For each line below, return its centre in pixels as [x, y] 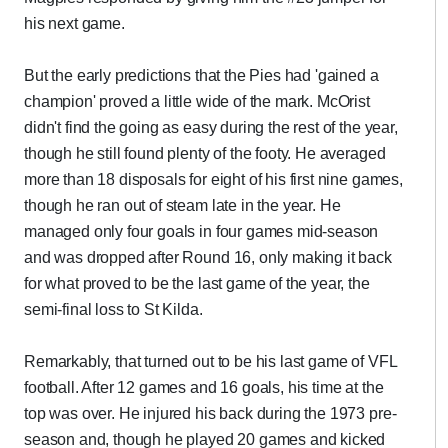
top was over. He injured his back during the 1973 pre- [210, 413]
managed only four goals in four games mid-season [201, 231]
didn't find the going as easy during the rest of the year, [211, 127]
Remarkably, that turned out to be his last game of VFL [210, 361]
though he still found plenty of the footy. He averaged [205, 153]
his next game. [74, 23]
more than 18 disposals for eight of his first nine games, [213, 179]
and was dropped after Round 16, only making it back [208, 257]
